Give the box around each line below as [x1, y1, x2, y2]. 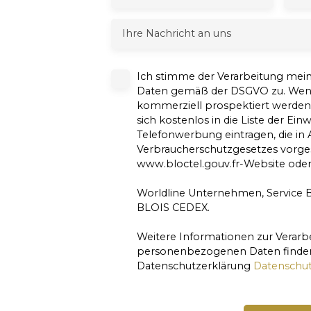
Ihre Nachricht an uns [122, 26, 231, 40]
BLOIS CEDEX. [137, 201, 210, 214]
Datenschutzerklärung [137, 259, 253, 272]
